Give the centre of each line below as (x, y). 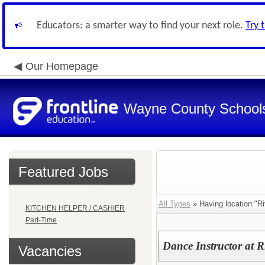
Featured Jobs (63, 172)
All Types (174, 204)
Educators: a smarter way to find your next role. (141, 26)
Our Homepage (62, 66)
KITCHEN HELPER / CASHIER (75, 208)
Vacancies (50, 251)
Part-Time (41, 220)
